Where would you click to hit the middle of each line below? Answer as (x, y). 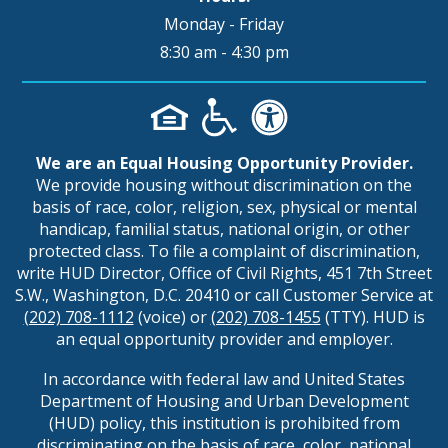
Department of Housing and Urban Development (224, 400)
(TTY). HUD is (372, 316)
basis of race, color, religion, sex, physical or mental (224, 206)
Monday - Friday (224, 24)
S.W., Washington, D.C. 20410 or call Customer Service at (224, 294)
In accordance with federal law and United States (224, 378)
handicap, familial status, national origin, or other (224, 228)
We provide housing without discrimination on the (224, 184)
